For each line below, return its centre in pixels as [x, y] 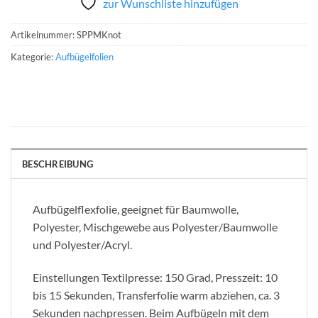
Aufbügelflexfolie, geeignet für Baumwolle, [136, 209]
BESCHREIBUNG [58, 164]
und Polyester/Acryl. [82, 244]
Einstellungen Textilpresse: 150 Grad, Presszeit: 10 [155, 277]
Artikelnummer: [44, 35]
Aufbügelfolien [84, 57]
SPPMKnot [99, 35]
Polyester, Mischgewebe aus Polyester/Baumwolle [155, 226]
